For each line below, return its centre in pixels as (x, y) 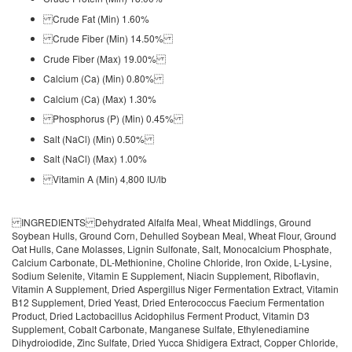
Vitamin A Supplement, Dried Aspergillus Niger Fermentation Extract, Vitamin (175, 288)
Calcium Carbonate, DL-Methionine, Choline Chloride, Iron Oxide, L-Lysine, (172, 262)
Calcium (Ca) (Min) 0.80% (103, 78)
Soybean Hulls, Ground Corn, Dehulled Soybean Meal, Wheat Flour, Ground (174, 235)
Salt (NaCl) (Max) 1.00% (95, 158)
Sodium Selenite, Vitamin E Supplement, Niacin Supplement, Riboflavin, (165, 275)
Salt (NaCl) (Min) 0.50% (99, 138)
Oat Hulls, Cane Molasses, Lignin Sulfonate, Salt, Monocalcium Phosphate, (172, 248)
